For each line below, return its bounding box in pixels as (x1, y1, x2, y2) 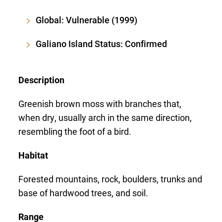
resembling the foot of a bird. (18, 125, 132, 137)
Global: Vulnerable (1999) (36, 13, 138, 26)
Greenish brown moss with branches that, (18, 97, 182, 110)
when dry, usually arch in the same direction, (18, 111, 192, 123)
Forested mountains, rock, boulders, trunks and (18, 172, 203, 185)
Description (18, 73, 65, 86)
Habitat (18, 149, 49, 161)
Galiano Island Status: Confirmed (36, 37, 167, 50)
